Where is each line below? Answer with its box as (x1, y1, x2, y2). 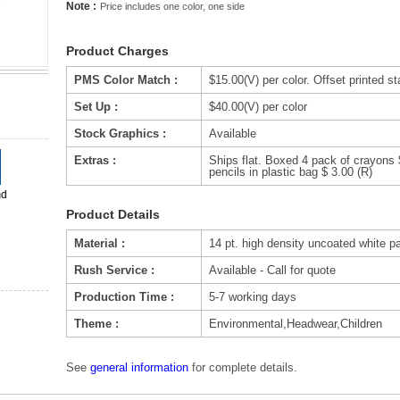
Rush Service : (74, 263, 154, 277)
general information (90, 361, 188, 374)
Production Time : (74, 290, 174, 304)
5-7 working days (209, 290, 296, 304)
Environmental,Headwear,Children (209, 317, 382, 330)
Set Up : (74, 100, 118, 113)
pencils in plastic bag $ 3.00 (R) (209, 165, 372, 179)
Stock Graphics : (74, 127, 166, 140)
